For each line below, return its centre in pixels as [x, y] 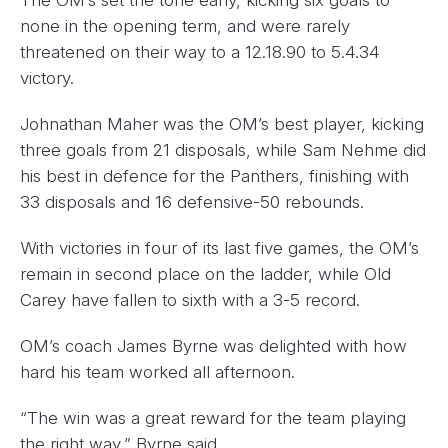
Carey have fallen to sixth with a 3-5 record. [190, 300]
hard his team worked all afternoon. [157, 372]
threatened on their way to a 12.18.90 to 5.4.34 [200, 52]
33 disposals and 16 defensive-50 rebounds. [192, 202]
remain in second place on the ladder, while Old [205, 274]
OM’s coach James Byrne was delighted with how [213, 346]
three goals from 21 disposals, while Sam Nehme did [223, 150]
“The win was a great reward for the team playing [213, 418]
